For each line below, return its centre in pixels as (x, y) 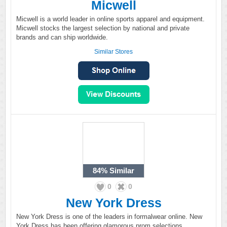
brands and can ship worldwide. (62, 37)
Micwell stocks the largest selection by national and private (103, 28)
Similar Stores (113, 52)
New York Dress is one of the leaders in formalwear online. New (109, 217)
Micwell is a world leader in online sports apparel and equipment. (110, 19)
